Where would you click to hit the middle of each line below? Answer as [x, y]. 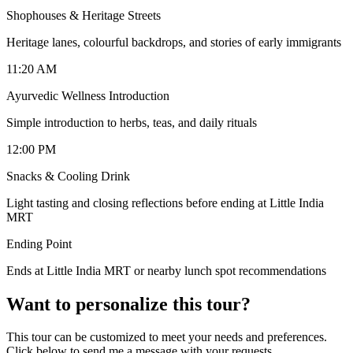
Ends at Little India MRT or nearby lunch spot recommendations [166, 270]
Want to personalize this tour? [128, 304]
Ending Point [39, 243]
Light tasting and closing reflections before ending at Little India [165, 203]
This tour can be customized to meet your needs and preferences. [167, 337]
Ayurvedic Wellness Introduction [88, 95]
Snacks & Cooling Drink [68, 176]
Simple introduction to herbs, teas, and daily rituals [132, 122]
